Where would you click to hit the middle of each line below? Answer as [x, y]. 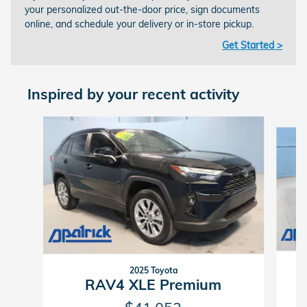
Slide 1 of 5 [35, 122]
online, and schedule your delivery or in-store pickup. [139, 24]
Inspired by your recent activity [133, 94]
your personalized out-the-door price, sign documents [142, 9]
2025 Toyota [153, 270]
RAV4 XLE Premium [153, 284]
